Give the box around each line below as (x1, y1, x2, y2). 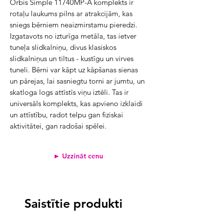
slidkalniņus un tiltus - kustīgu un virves (10, 54, 133, 63)
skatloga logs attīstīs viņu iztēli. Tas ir (10, 88, 129, 97)
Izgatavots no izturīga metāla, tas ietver (10, 31, 136, 41)
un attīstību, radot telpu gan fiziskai (10, 110, 123, 119)
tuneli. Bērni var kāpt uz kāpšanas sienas (10, 65, 138, 74)
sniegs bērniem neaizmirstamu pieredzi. (10, 20, 137, 29)
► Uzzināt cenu (53, 152, 103, 160)
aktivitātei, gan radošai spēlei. (10, 121, 107, 131)
